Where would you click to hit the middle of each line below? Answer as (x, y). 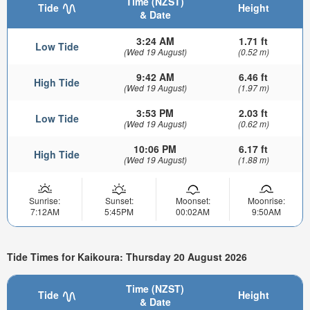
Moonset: (193, 201)
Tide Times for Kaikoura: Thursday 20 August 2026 (127, 256)
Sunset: (119, 201)
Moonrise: (266, 201)
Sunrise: (45, 201)
